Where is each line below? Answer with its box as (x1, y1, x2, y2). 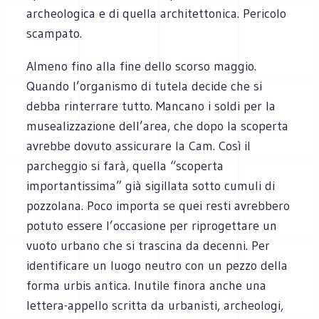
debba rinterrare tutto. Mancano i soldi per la (26, 98, 276, 114)
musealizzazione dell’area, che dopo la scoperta (26, 117, 289, 134)
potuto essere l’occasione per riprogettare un (26, 217, 278, 234)
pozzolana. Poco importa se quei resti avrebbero (26, 197, 291, 214)
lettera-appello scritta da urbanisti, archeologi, (26, 297, 284, 313)
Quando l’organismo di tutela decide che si (26, 78, 263, 94)
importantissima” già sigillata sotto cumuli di (26, 177, 276, 194)
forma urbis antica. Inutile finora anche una (26, 277, 267, 293)
